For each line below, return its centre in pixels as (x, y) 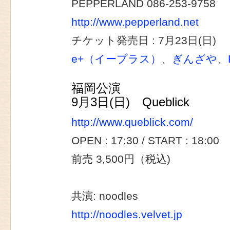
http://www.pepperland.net (135, 22)
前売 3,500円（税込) (121, 159)
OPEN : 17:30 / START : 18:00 (145, 141)
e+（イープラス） (116, 59)
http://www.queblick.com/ (132, 122)
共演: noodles (105, 196)
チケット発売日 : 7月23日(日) (144, 41)
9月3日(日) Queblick (130, 102)
